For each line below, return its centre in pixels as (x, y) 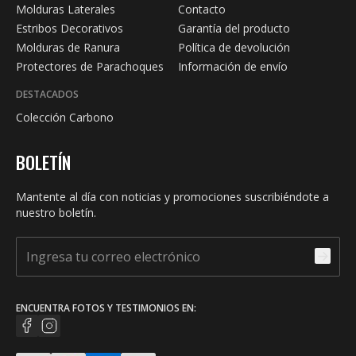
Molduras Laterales (66, 10)
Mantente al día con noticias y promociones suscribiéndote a (172, 197)
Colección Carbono (65, 118)
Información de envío (233, 67)
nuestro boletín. (56, 213)
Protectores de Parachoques (90, 67)
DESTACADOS (47, 95)
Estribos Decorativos (70, 29)
